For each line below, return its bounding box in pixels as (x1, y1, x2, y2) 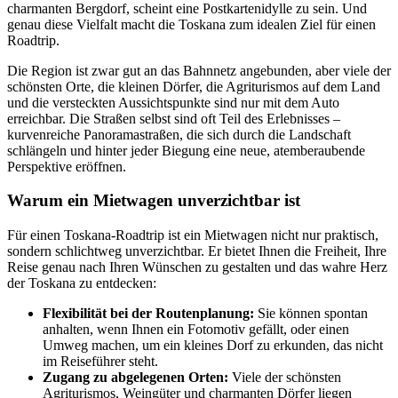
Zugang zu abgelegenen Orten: (43, 370, 228, 386)
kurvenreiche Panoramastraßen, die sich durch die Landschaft (7, 126, 351, 142)
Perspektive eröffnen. (7, 158, 126, 174)
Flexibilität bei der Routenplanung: (43, 306, 254, 322)
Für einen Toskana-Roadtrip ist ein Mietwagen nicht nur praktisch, (7, 227, 378, 243)
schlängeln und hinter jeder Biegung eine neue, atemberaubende (7, 142, 365, 158)
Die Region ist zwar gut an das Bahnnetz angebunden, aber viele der (7, 62, 391, 78)
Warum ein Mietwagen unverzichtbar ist (7, 191, 300, 211)
